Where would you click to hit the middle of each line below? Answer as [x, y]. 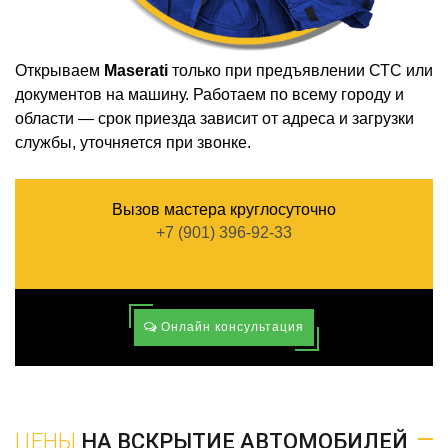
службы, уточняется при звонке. [133, 143]
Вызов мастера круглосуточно [224, 210]
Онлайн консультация [230, 327]
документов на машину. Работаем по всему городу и [209, 95]
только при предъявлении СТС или [300, 71]
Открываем [59, 71]
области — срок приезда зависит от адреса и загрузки [214, 119]
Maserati [136, 71]
